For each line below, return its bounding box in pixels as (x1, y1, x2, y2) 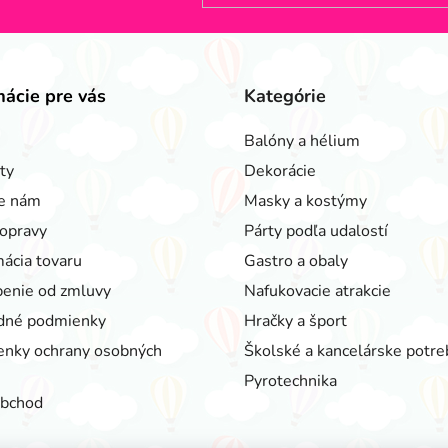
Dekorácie (244, 159, 316, 182)
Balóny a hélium (244, 129, 360, 152)
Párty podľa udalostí (244, 219, 388, 242)
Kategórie (244, 83, 326, 108)
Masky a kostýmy (244, 189, 367, 212)
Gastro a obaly (244, 249, 348, 272)
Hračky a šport (244, 309, 347, 332)
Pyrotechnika (244, 369, 337, 392)
